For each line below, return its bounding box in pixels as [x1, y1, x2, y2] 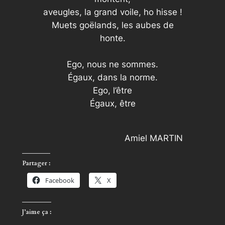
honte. [99, 33, 126, 43]
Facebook [45, 175, 74, 185]
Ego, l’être [93, 85, 132, 95]
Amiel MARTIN [125, 133, 183, 143]
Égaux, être [89, 98, 136, 108]
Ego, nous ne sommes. [67, 59, 158, 69]
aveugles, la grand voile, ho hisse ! [43, 7, 182, 17]
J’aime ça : [22, 208, 51, 216]
